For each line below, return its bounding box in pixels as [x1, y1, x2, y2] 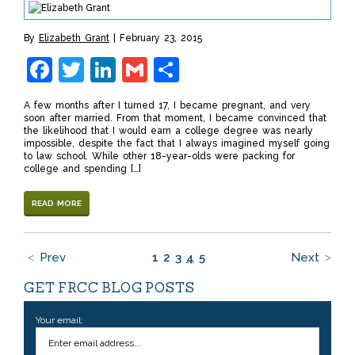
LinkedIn [116, 54, 217, 84]
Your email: [36, 315, 83, 326]
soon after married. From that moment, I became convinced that [24, 112, 326, 124]
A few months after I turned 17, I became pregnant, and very [24, 99, 311, 111]
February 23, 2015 [120, 32, 202, 44]
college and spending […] [24, 162, 141, 174]
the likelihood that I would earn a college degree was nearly [24, 124, 313, 136]
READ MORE [32, 198, 82, 208]
